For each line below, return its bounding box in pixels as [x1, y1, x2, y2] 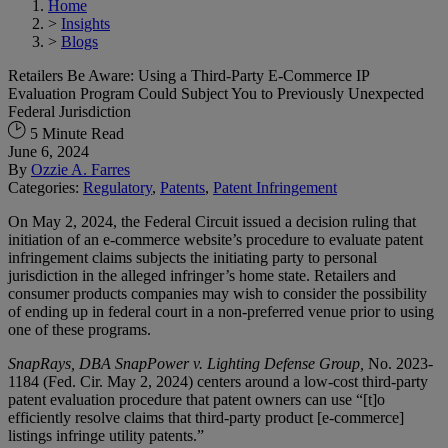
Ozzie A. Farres [31, 160, 130, 178]
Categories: [8, 178, 83, 196]
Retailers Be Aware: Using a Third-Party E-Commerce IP [8, 66, 369, 84]
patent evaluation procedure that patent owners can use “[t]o [8, 390, 385, 408]
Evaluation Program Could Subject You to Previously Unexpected [8, 84, 424, 102]
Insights [61, 14, 110, 32]
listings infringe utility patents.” [8, 426, 204, 444]
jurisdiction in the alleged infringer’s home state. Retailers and [8, 266, 396, 284]
